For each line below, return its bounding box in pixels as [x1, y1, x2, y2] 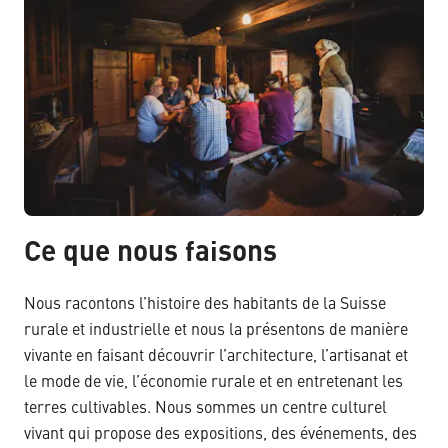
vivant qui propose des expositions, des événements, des [24, 426, 417, 443]
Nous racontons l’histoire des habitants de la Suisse [24, 296, 386, 313]
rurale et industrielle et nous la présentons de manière [24, 322, 408, 339]
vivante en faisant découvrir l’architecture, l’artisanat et [24, 348, 408, 365]
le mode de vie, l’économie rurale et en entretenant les [24, 374, 403, 391]
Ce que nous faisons [24, 239, 277, 268]
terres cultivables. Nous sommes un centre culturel [24, 400, 387, 417]
